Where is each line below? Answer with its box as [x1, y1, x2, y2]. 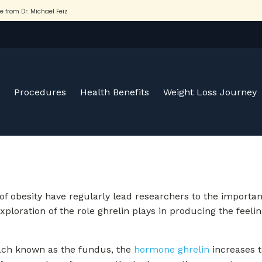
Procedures [14, 86, 66, 98]
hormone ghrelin [134, 244, 209, 255]
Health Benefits [80, 86, 149, 98]
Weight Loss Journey [163, 86, 257, 98]
